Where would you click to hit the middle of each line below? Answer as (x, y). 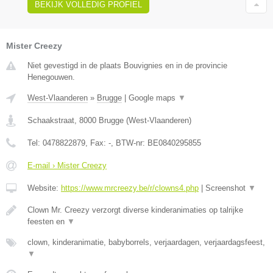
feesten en (47, 222)
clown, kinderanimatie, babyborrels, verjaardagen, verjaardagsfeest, (146, 243)
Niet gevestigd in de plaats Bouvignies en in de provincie (127, 66)
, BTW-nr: (129, 143)
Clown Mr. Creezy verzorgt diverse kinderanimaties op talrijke (135, 210)
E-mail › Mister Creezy (67, 166)
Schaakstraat (51, 121)
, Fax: (97, 143)
